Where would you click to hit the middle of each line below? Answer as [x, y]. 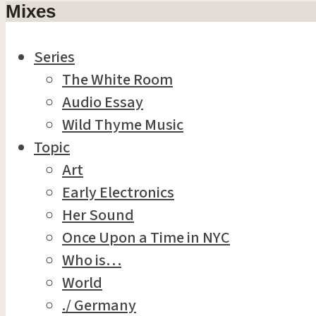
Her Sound [98, 215]
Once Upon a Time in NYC [146, 237]
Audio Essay [103, 102]
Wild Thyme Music [123, 124]
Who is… [92, 260]
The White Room [117, 79]
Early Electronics [118, 192]
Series [54, 57]
